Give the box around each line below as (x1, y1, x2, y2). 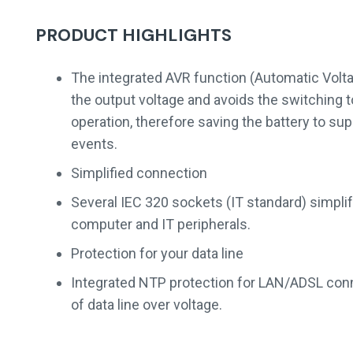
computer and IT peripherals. (71, 216, 251, 232)
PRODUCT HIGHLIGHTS (35, 24, 232, 46)
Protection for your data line (71, 245, 243, 262)
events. (71, 136, 117, 152)
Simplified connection (71, 165, 207, 181)
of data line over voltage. (71, 296, 222, 313)
